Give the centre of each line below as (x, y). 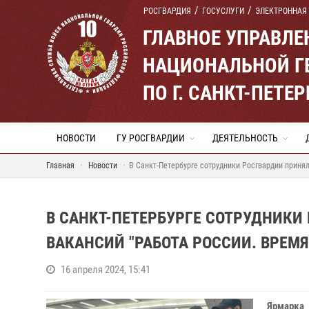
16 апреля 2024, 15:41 (106, 270)
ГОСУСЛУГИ (223, 11)
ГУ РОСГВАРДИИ (151, 138)
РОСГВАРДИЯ (167, 11)
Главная (60, 166)
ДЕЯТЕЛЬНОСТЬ (245, 138)
